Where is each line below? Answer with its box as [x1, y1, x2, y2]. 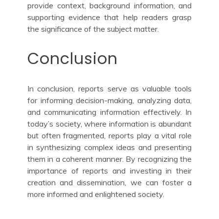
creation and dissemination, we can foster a [27, 177, 192, 187]
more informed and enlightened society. [27, 189, 164, 199]
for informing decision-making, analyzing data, [27, 95, 192, 105]
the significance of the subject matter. [27, 23, 159, 34]
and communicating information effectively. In [27, 107, 192, 117]
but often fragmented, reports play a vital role [27, 130, 192, 140]
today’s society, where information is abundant [27, 118, 192, 129]
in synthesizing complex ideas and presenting [27, 142, 192, 152]
